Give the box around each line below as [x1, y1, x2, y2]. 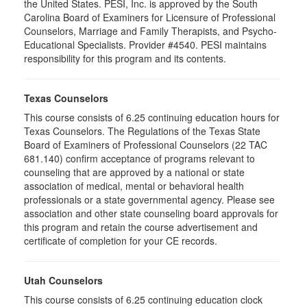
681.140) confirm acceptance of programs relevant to [24, 151, 255, 165]
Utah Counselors [24, 273, 103, 287]
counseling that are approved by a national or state [24, 165, 245, 179]
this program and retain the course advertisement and [24, 220, 258, 234]
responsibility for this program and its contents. [24, 51, 226, 65]
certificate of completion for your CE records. [24, 234, 217, 247]
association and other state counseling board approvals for [24, 206, 278, 220]
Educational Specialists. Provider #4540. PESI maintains [24, 38, 267, 51]
